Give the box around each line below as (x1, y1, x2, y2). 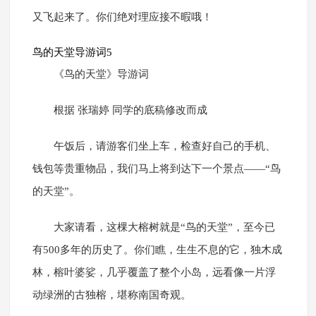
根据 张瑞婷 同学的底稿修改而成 (53, 104, 207, 116)
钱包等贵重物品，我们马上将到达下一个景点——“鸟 (32, 163, 281, 175)
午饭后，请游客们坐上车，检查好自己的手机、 (53, 140, 276, 152)
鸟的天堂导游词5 (32, 47, 112, 59)
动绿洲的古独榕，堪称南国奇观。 (32, 289, 191, 301)
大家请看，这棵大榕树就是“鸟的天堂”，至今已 (53, 221, 275, 233)
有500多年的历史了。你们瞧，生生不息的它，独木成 (32, 244, 282, 256)
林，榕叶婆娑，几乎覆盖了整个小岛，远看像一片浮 (32, 267, 276, 279)
